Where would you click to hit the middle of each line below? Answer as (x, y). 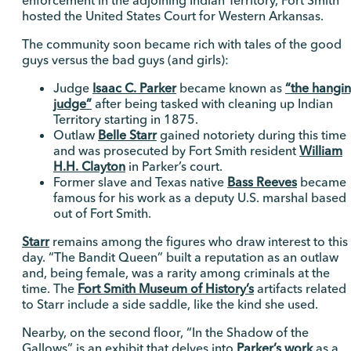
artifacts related (300, 289)
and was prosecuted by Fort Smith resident (176, 151)
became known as (231, 88)
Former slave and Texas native (140, 182)
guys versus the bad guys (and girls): (125, 60)
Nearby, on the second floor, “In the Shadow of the (165, 333)
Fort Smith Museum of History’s (166, 289)
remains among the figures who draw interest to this (199, 242)
